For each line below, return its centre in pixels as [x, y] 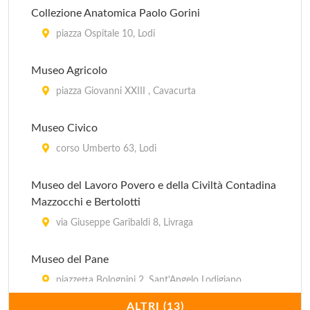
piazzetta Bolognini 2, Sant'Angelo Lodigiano [147, 280]
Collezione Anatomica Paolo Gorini [116, 13]
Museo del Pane [70, 259]
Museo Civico [64, 128]
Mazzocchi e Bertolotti [86, 202]
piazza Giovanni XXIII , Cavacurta [125, 91]
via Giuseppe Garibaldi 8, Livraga [123, 223]
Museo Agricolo [69, 71]
